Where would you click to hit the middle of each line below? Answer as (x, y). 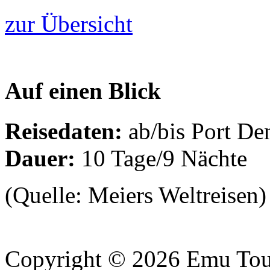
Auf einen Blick (83, 91)
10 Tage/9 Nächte (161, 158)
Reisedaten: (67, 131)
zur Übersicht (69, 24)
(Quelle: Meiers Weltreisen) (136, 195)
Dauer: (40, 158)
